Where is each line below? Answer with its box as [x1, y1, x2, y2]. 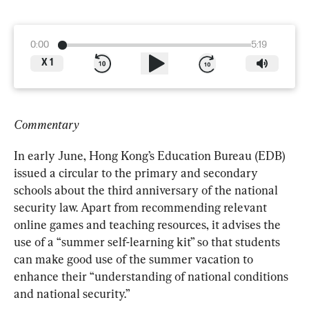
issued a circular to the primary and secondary [14, 165, 261, 180]
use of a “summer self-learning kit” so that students [14, 234, 283, 249]
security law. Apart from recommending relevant [14, 199, 270, 215]
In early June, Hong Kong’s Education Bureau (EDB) [14, 148, 288, 163]
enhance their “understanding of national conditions [14, 268, 291, 283]
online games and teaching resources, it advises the [14, 217, 283, 232]
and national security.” [14, 286, 130, 301]
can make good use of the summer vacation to [14, 251, 256, 266]
